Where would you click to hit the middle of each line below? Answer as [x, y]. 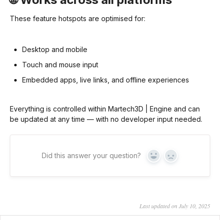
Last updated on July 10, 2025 [175, 206]
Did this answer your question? [91, 156]
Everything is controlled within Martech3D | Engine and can [105, 109]
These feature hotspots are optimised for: [78, 19]
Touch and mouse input [60, 65]
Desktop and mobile [55, 50]
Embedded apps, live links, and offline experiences [106, 80]
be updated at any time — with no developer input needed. [106, 119]
